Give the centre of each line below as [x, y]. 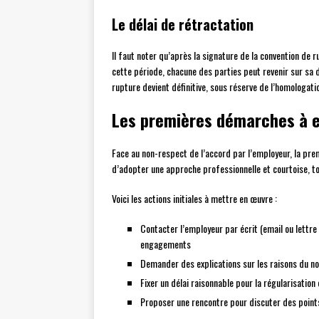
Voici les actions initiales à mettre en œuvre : [194, 199]
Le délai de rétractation [183, 25]
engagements [166, 244]
